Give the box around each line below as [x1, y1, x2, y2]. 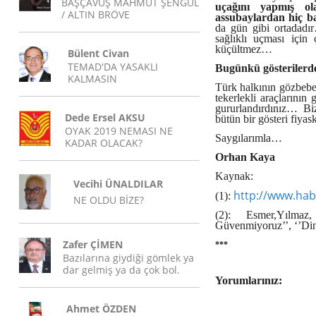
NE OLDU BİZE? [73, 193, 144, 207]
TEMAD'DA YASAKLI [68, 60, 158, 73]
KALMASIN [68, 72, 117, 85]
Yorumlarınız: [215, 274, 282, 286]
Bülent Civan [68, 47, 129, 60]
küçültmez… [215, 43, 272, 55]
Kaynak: [215, 170, 253, 182]
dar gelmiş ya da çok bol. [63, 263, 180, 276]
